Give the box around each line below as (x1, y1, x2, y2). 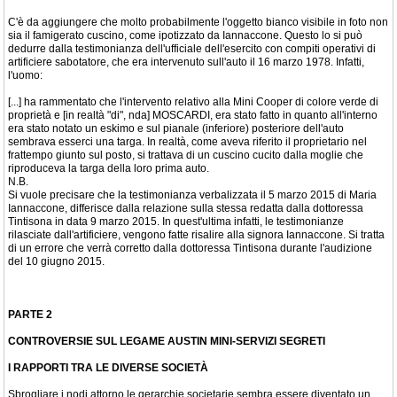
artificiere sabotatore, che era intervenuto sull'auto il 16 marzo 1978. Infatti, (8, 56, 364, 68)
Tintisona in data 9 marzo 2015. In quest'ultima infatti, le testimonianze (8, 215, 344, 228)
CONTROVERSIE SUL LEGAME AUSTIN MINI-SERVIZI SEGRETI (8, 335, 325, 347)
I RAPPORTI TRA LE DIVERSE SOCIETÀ (8, 362, 208, 374)
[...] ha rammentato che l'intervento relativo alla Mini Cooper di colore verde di (8, 96, 378, 108)
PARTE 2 (8, 308, 52, 321)
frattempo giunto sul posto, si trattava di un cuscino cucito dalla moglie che (8, 149, 363, 161)
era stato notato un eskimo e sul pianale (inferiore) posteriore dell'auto (8, 122, 344, 135)
